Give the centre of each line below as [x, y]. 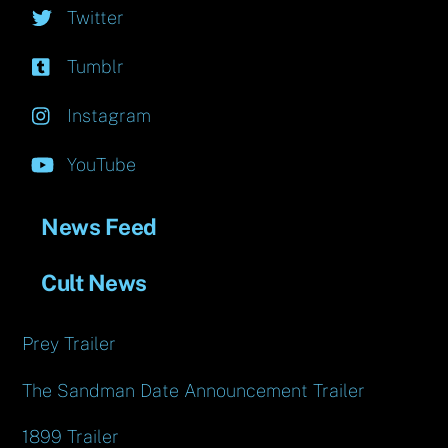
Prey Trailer [69, 344]
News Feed [98, 227]
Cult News [93, 283]
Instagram [107, 116]
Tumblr [93, 67]
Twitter [93, 18]
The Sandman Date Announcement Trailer [194, 390]
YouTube [99, 165]
